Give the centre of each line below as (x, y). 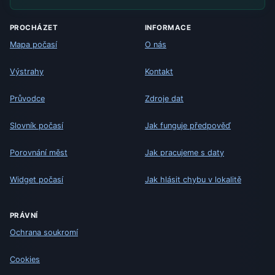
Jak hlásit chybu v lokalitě (193, 179)
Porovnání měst (39, 152)
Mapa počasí (33, 44)
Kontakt (159, 71)
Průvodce (27, 98)
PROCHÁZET (34, 28)
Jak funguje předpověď (188, 125)
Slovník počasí (37, 125)
